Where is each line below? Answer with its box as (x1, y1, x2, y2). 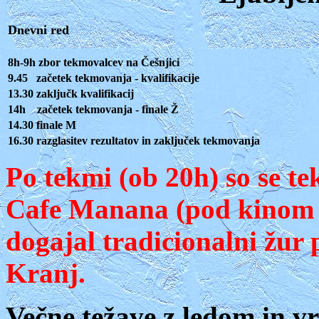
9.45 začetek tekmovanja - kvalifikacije (8, 72, 199, 85)
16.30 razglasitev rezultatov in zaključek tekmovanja (8, 135, 260, 147)
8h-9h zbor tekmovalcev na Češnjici (8, 56, 179, 69)
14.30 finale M (8, 119, 76, 132)
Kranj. (6, 258, 93, 289)
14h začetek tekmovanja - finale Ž (8, 103, 179, 116)
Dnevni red (8, 23, 73, 38)
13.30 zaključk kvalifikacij (8, 88, 134, 100)
